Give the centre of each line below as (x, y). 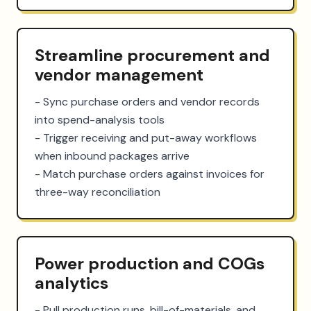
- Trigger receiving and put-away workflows (146, 137)
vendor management (119, 74)
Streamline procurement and (152, 55)
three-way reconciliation (98, 192)
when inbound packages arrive (112, 155)
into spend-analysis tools (100, 119)
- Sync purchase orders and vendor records (147, 101)
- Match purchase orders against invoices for (150, 174)
